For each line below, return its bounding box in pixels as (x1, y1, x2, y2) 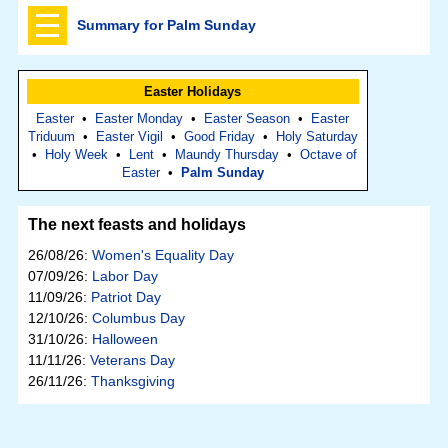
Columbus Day (91, 310, 185, 327)
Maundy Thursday (175, 147, 280, 163)
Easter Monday (95, 111, 184, 127)
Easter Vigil (95, 129, 163, 145)
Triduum (27, 129, 75, 145)
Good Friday (183, 129, 255, 145)
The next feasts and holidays (27, 216, 246, 234)
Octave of (300, 147, 358, 163)
